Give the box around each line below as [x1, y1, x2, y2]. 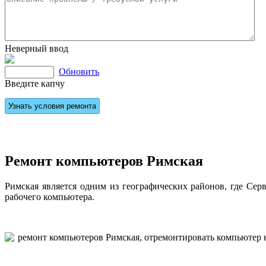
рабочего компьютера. [5, 191, 94, 202]
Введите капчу [5, 78, 65, 88]
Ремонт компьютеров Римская [5, 153, 203, 169]
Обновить [59, 66, 99, 77]
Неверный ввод [5, 43, 68, 53]
